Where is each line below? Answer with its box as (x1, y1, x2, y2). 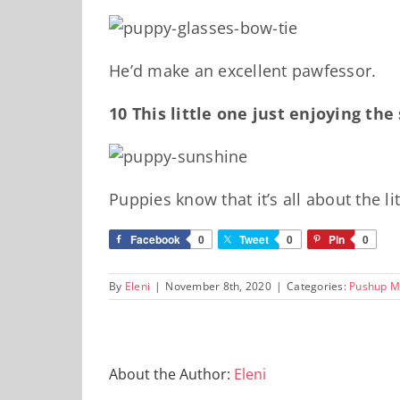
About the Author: (109, 364, 234, 385)
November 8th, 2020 (165, 279, 271, 295)
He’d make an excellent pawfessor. (109, 60, 377, 82)
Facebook (130, 231, 180, 248)
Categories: (287, 279, 349, 295)
